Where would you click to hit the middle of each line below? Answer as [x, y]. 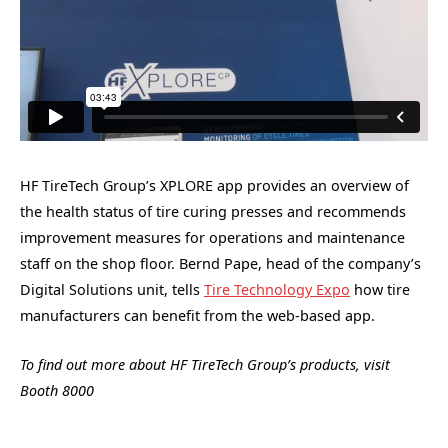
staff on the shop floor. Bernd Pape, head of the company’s [220, 264]
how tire [380, 290]
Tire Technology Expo [277, 290]
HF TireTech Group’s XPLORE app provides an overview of [214, 186]
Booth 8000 [57, 390]
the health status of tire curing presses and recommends [213, 212]
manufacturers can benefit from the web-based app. [197, 316]
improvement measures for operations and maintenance [212, 238]
